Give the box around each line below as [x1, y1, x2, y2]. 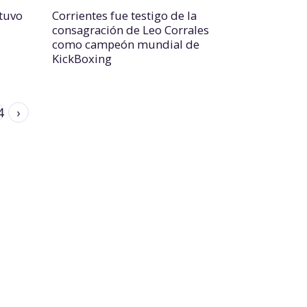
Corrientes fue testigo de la [52, 8, 197, 23]
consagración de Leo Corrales [52, 22, 209, 38]
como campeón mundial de [52, 36, 199, 52]
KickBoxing [52, 51, 112, 66]
